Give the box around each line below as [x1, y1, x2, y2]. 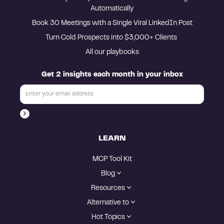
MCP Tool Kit [92, 156, 132, 162]
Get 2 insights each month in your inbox [41, 71, 183, 78]
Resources [91, 185, 125, 191]
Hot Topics [91, 214, 125, 220]
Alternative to [87, 199, 129, 206]
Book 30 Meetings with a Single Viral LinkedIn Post [31, 20, 192, 26]
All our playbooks [85, 49, 139, 55]
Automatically [90, 5, 133, 12]
